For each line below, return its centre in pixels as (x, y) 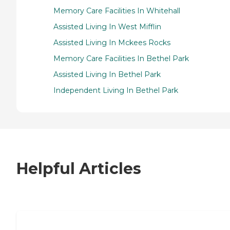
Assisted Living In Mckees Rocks (112, 42)
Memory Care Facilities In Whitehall (117, 11)
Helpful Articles (79, 169)
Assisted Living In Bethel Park (107, 74)
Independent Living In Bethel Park (116, 90)
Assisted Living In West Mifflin (107, 26)
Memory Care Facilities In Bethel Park (121, 58)
